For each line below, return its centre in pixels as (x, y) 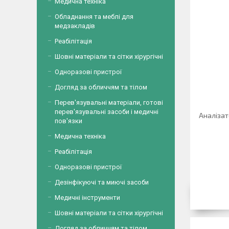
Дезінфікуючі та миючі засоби (102, 182)
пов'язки (68, 121)
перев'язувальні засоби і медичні (107, 112)
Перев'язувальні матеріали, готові (109, 102)
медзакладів (75, 26)
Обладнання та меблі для (94, 17)
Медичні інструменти (87, 198)
